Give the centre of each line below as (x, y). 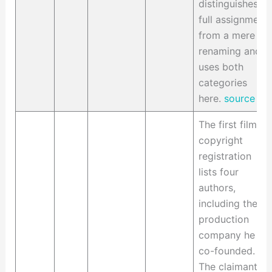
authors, (217, 188)
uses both (221, 67)
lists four (218, 172)
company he (226, 235)
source (239, 99)
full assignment (233, 20)
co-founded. (226, 251)
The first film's (231, 125)
